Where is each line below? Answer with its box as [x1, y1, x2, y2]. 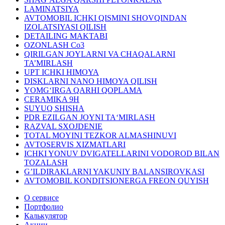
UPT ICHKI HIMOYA [24, 67, 99, 76]
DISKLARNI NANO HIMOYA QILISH [24, 76, 157, 85]
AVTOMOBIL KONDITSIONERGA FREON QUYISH [24, 176, 209, 185]
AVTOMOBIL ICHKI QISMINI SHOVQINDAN [24, 13, 187, 22]
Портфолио [24, 202, 63, 211]
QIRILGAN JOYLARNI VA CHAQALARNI [24, 49, 175, 58]
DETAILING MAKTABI [24, 31, 107, 40]
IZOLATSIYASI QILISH [24, 22, 106, 31]
